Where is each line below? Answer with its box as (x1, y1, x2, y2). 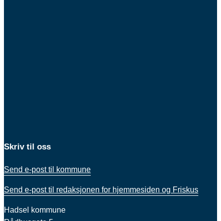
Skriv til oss (4, 142, 51, 151)
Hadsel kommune (4, 205, 66, 214)
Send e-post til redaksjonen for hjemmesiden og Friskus (4, 185, 198, 194)
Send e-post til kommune (4, 165, 91, 174)
